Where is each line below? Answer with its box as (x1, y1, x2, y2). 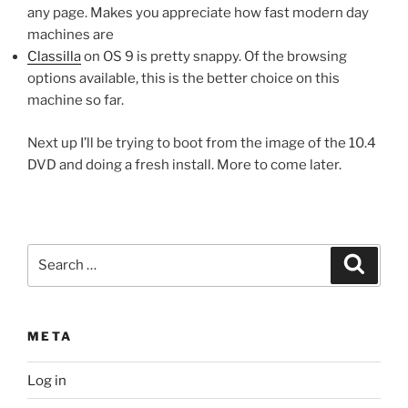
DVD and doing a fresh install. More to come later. (27, 156, 342, 173)
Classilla (27, 48, 81, 66)
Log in (27, 372, 66, 389)
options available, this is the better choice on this (27, 70, 340, 87)
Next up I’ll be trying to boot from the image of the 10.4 (27, 134, 376, 151)
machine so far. (27, 92, 124, 109)
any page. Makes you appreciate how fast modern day (27, 5, 369, 22)
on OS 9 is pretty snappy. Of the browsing (81, 48, 347, 66)
